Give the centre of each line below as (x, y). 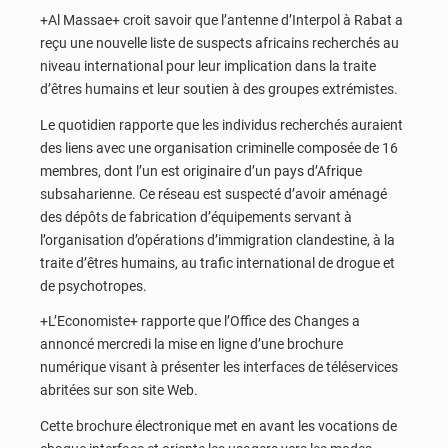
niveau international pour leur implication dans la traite (208, 66)
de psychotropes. (93, 285)
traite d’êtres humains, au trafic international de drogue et (217, 262)
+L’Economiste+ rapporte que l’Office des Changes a (200, 321)
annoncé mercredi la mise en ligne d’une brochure (191, 344)
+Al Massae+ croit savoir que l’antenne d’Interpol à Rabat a (221, 20)
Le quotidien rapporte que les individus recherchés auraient (221, 124)
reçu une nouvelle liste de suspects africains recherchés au (219, 43)
